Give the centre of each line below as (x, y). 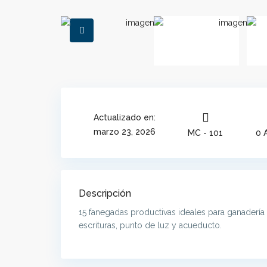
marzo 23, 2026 (124, 132)
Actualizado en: (124, 118)
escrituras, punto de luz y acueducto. (150, 226)
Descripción (105, 194)
